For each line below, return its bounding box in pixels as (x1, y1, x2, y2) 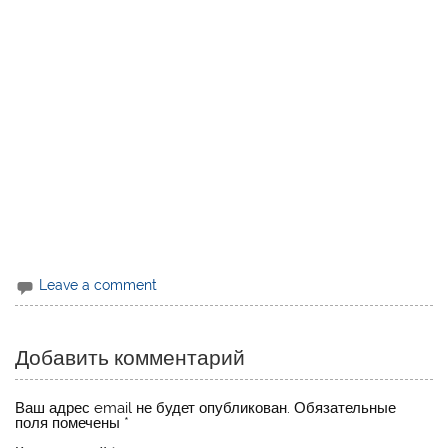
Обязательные (294, 399, 397, 418)
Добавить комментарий (15, 344, 246, 371)
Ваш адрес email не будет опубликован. (15, 399, 291, 418)
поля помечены (15, 414, 125, 433)
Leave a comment (39, 277, 158, 294)
